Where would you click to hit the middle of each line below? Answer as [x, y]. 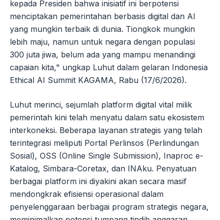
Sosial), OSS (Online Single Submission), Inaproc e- [107, 155]
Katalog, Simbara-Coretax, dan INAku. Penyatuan [103, 168]
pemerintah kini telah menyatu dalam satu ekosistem [107, 117]
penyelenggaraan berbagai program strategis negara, [109, 206]
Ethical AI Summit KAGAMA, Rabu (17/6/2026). [98, 80]
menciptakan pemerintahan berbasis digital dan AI [103, 16]
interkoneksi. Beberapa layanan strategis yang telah [106, 130]
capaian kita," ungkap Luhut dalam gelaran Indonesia [109, 67]
